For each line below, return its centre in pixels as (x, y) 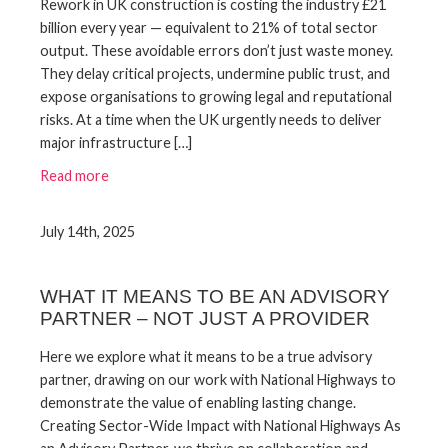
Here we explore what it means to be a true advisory (206, 356)
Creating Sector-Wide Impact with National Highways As (220, 425)
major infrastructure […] (116, 143)
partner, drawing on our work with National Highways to (218, 379)
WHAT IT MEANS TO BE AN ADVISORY (215, 297)
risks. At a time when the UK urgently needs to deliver (211, 120)
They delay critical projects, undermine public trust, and (215, 74)
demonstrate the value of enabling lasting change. (198, 402)
